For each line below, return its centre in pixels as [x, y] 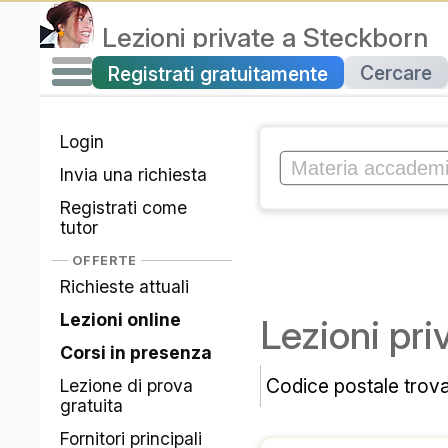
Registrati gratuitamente [218, 73]
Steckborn [366, 37]
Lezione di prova [127, 386]
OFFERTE [105, 261]
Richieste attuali [125, 287]
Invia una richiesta [134, 175]
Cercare [396, 73]
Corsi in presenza [136, 353]
